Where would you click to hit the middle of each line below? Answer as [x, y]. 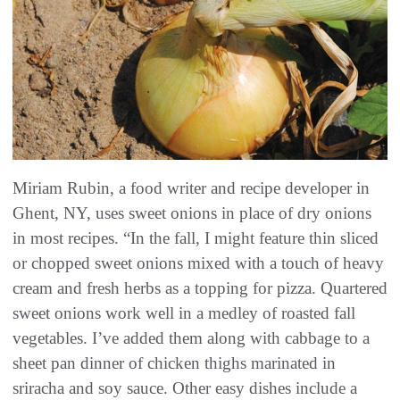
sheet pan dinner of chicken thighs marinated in [174, 362]
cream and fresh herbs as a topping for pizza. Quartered [200, 287]
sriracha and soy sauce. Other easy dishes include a [185, 387]
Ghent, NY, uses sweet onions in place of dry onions [192, 212]
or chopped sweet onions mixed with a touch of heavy [198, 262]
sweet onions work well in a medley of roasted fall [184, 312]
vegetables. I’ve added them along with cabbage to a [191, 337]
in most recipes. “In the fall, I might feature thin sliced [196, 237]
